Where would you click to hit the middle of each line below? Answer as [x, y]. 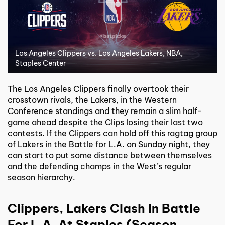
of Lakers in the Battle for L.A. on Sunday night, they [109, 144]
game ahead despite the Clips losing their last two [105, 122]
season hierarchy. [41, 177]
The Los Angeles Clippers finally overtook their [98, 89]
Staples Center [40, 63]
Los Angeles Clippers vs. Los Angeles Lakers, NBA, [99, 53]
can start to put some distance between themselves [110, 155]
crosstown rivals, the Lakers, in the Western [92, 100]
